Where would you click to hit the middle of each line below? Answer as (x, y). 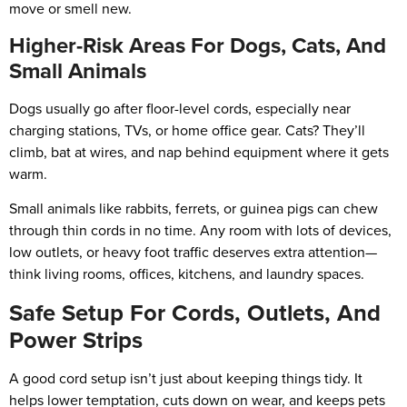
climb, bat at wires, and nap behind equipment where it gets (199, 152)
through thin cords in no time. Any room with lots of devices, (200, 231)
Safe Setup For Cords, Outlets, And (195, 312)
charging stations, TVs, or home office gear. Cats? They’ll (187, 130)
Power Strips (76, 339)
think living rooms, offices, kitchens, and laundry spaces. (187, 274)
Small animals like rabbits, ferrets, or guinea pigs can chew (194, 209)
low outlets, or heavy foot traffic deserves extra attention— (193, 253)
